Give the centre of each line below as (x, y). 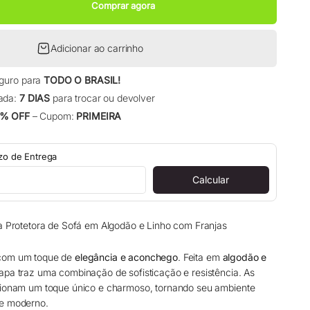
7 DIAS (35, 98)
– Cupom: (53, 116)
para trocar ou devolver (102, 98)
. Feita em (200, 257)
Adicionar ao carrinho (97, 48)
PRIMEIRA (99, 116)
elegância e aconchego (126, 257)
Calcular (211, 180)
